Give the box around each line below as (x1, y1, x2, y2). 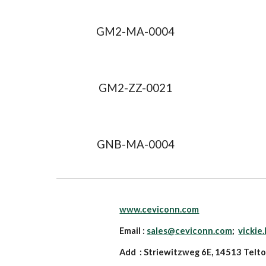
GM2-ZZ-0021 (99, 81, 172, 94)
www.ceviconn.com (119, 204, 199, 214)
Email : (119, 226, 147, 236)
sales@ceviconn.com (147, 226, 233, 236)
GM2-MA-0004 (96, 25, 175, 38)
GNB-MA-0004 (96, 138, 175, 151)
